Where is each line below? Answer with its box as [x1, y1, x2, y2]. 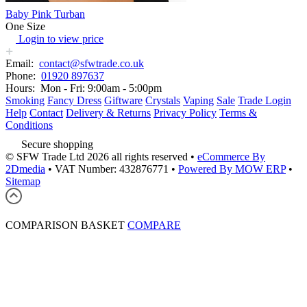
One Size [5, 21, 45, 33]
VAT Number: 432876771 [55, 163, 169, 175]
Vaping [183, 95, 214, 107]
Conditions [5, 119, 53, 132]
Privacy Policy [153, 107, 217, 119]
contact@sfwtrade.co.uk [39, 58, 144, 70]
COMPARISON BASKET [5, 219, 125, 232]
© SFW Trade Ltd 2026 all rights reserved [5, 151, 188, 163]
